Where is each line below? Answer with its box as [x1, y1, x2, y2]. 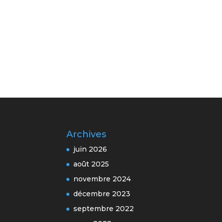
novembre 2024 [73, 174, 131, 183]
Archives [66, 128, 107, 140]
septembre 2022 [73, 204, 134, 213]
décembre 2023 [73, 189, 131, 198]
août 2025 [73, 159, 110, 168]
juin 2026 [73, 144, 108, 154]
